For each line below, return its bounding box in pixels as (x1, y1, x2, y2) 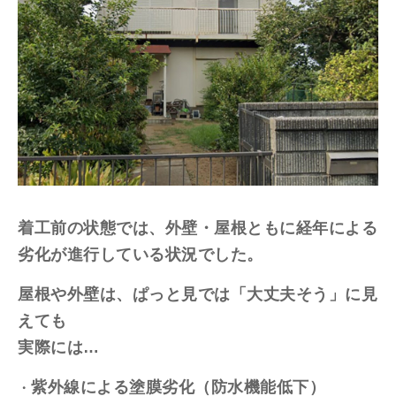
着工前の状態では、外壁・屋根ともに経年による (18, 218, 377, 237)
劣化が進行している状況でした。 (18, 245, 263, 263)
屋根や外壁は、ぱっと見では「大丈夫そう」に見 (18, 285, 377, 303)
